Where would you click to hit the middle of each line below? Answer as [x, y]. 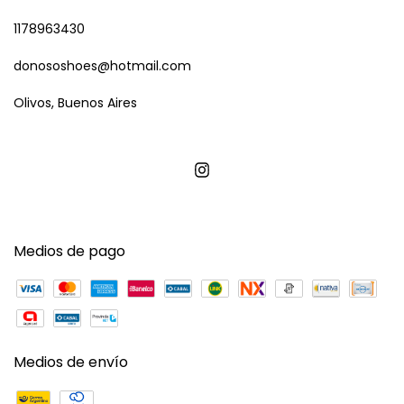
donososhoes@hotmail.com [102, 65]
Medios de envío [71, 362]
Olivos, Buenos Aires [75, 102]
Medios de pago [69, 251]
